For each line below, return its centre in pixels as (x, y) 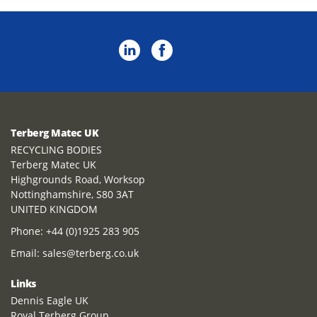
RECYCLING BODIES (56, 150)
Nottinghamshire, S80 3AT (72, 195)
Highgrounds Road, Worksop (78, 180)
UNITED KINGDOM (54, 209)
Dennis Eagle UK (50, 301)
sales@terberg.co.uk (91, 253)
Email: (27, 253)
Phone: (28, 231)
